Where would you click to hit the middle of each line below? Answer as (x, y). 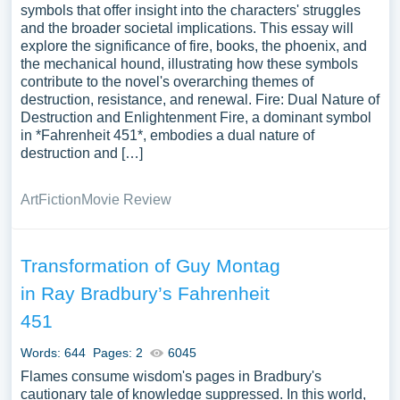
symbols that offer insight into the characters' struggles (190, 10)
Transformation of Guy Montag (150, 266)
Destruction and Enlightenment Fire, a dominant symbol (196, 117)
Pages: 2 (117, 353)
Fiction (59, 200)
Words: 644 (53, 353)
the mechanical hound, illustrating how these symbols (189, 64)
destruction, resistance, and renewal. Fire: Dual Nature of (200, 100)
